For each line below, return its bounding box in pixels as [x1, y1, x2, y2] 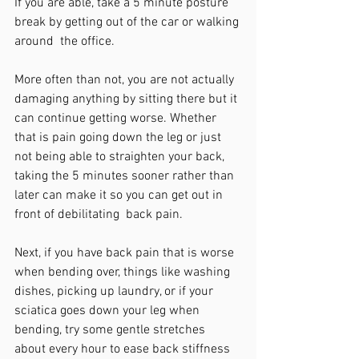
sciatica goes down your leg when [14, 303, 203, 319]
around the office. [14, 34, 118, 50]
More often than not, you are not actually [14, 72, 237, 88]
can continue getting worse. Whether [14, 111, 220, 127]
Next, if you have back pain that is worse [14, 245, 237, 261]
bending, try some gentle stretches [14, 322, 208, 338]
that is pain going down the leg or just [14, 130, 224, 146]
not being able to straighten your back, [14, 149, 228, 165]
